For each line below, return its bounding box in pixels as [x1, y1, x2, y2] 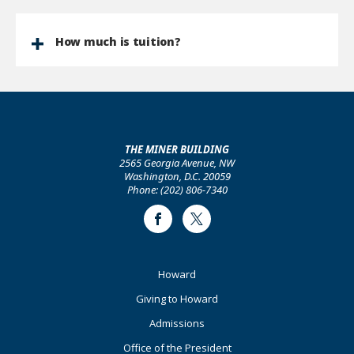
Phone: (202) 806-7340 [126, 183, 228, 197]
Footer [15, 265, 77, 284]
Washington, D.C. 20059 [123, 169, 231, 183]
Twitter [196, 218, 232, 232]
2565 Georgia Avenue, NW [119, 156, 235, 170]
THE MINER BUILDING [125, 142, 229, 156]
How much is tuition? [55, 34, 181, 49]
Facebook [157, 218, 206, 232]
